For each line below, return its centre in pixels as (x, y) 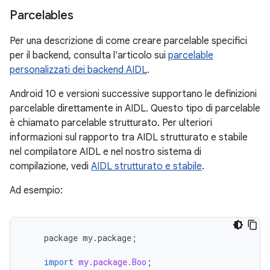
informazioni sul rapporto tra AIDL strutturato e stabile (129, 137)
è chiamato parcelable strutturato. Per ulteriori (111, 123)
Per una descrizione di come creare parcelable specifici (128, 41)
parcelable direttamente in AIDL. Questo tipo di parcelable (135, 108)
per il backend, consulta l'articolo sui (89, 55)
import (59, 262)
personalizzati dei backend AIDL (78, 70)
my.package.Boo (112, 262)
